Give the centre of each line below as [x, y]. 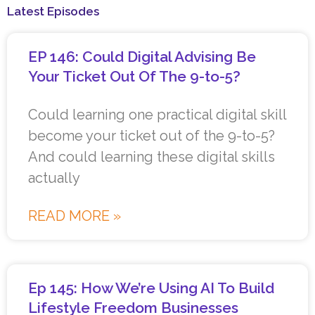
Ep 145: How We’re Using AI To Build [151, 288]
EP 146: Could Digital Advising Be [142, 57]
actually [54, 178]
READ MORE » [75, 216]
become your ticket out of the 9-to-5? [152, 136]
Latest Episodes [53, 12]
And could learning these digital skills [152, 157]
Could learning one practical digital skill [157, 115]
